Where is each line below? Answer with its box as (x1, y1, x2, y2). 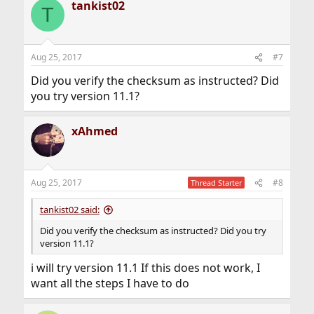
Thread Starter (191, 177, 243, 188)
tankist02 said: (39, 203, 100, 216)
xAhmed (71, 123, 118, 139)
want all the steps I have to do (30, 275, 189, 291)
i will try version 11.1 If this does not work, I (30, 260, 260, 275)
